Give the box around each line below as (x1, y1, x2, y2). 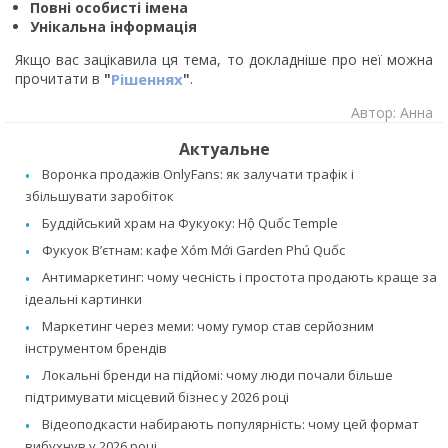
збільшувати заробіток (25, 187, 174, 206)
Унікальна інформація (30, 17, 197, 37)
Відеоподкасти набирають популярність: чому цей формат (42, 415, 419, 434)
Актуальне (178, 138, 270, 161)
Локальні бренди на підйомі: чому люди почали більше (42, 366, 393, 385)
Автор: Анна (351, 103, 433, 123)
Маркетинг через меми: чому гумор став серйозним (42, 317, 374, 336)
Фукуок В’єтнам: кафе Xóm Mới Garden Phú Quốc (42, 241, 345, 260)
